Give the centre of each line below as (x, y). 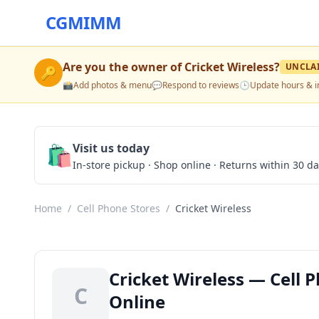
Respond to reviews (201, 85)
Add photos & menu (113, 85)
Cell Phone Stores (119, 208)
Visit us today (111, 148)
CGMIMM (84, 22)
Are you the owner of (124, 67)
